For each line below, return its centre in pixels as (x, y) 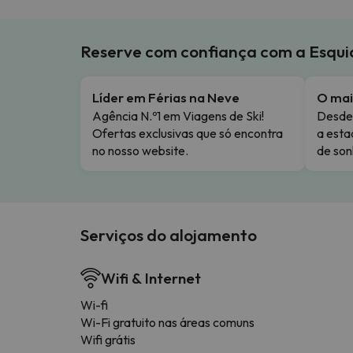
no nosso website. (140, 150)
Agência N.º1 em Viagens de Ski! (178, 115)
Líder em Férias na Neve (166, 97)
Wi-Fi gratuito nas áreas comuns (167, 322)
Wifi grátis (108, 339)
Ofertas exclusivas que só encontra (188, 133)
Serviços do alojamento (169, 234)
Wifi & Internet (151, 278)
